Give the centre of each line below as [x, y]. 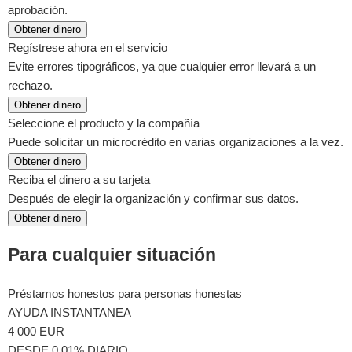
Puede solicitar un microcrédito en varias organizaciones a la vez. [176, 141]
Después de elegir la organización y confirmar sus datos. [153, 198]
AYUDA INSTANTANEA [70, 313]
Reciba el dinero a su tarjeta [79, 179]
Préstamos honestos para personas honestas [125, 294]
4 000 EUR [36, 332]
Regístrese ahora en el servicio [88, 47]
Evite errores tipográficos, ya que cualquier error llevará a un [162, 66]
